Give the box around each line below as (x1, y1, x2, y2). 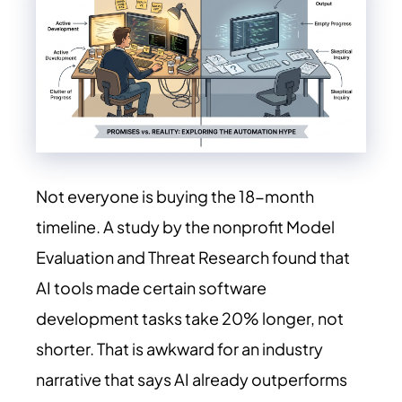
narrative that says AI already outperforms (36, 369, 347, 389)
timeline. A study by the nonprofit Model (36, 216, 335, 237)
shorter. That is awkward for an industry (36, 338, 323, 359)
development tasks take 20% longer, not (36, 308, 344, 328)
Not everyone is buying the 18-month (36, 186, 314, 206)
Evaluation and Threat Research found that (36, 247, 350, 267)
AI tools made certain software (36, 277, 267, 298)
